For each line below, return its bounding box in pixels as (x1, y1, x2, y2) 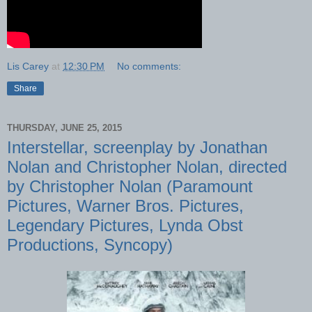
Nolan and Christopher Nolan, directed (7, 157, 287, 176)
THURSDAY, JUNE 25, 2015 (7, 123, 122, 133)
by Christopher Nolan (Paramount (7, 176, 253, 196)
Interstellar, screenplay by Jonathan (7, 137, 267, 157)
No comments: (117, 60, 182, 72)
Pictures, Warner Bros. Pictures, (7, 196, 244, 215)
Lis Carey (7, 60, 49, 72)
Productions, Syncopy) (7, 235, 173, 254)
